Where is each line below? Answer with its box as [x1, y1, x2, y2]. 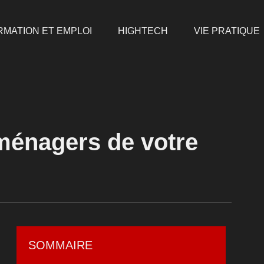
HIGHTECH [117, 26, 168, 36]
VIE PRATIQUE [193, 26, 260, 36]
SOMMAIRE [28, 239, 93, 252]
